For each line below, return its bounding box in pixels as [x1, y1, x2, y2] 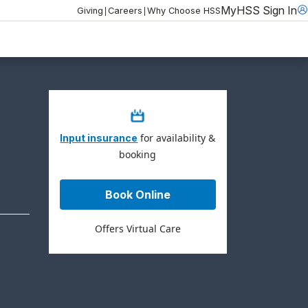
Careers [108, 5, 142, 16]
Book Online [104, 187, 170, 201]
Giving [77, 5, 103, 16]
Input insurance [60, 131, 138, 144]
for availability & [137, 131, 216, 144]
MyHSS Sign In [221, 3, 297, 17]
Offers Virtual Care [94, 221, 181, 235]
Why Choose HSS [147, 5, 221, 16]
